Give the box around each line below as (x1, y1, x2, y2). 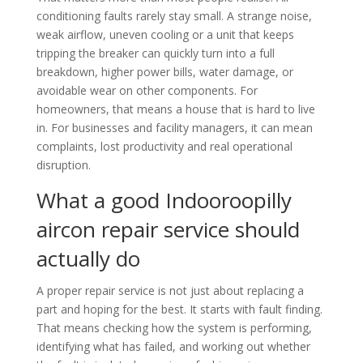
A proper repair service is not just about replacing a (36, 282, 304, 298)
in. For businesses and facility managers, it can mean (36, 119, 313, 135)
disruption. (36, 156, 91, 173)
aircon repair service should (36, 214, 300, 244)
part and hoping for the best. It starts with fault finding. (36, 301, 322, 317)
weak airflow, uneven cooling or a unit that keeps (36, 26, 294, 42)
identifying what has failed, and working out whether (36, 338, 310, 354)
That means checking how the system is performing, (36, 319, 312, 335)
